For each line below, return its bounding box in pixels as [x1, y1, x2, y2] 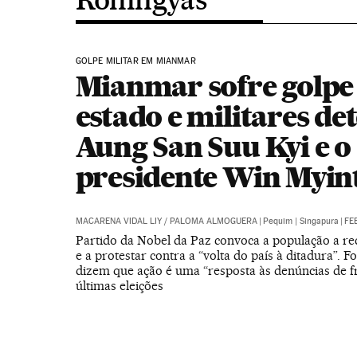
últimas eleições [75, 278, 163, 293]
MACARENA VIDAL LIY [75, 216, 162, 226]
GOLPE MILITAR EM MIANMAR [75, 56, 196, 66]
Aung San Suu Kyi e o [75, 129, 351, 164]
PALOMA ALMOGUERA [169, 216, 257, 226]
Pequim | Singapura [262, 216, 339, 226]
